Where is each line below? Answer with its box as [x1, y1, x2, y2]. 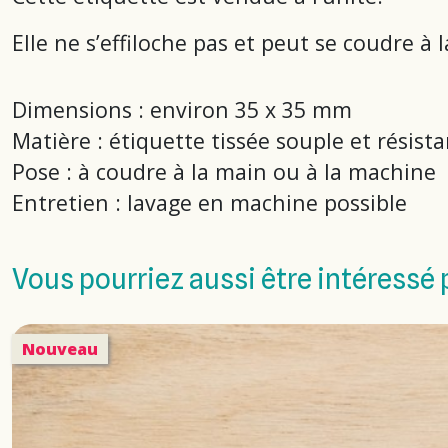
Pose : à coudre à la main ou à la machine [12, 157, 436, 186]
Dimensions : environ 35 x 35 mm [12, 95, 352, 124]
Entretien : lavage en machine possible [12, 188, 407, 217]
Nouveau [22, 338, 98, 360]
